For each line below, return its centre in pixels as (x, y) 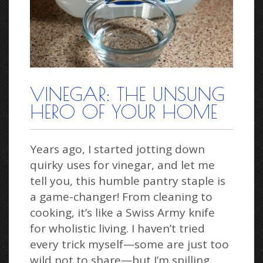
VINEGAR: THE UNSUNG (127, 94)
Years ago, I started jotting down (117, 149)
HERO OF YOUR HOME (124, 112)
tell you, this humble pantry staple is (128, 181)
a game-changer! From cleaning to (121, 197)
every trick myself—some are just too (129, 245)
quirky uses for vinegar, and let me (122, 165)
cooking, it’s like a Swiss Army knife (122, 213)
